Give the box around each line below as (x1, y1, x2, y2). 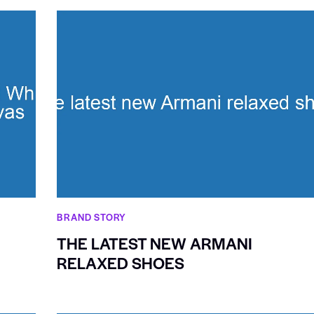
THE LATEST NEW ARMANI (57, 232, 253, 255)
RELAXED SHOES (57, 252, 185, 275)
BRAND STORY (57, 210, 127, 224)
